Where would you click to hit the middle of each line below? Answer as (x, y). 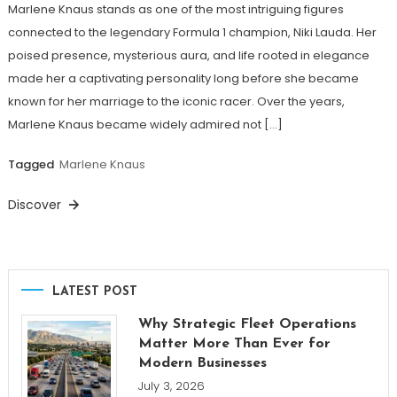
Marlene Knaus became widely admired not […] (145, 124)
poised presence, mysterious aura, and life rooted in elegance (188, 55)
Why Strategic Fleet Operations (247, 324)
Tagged (32, 164)
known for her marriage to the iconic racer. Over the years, (176, 101)
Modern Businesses (202, 363)
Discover (36, 204)
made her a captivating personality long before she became (183, 78)
